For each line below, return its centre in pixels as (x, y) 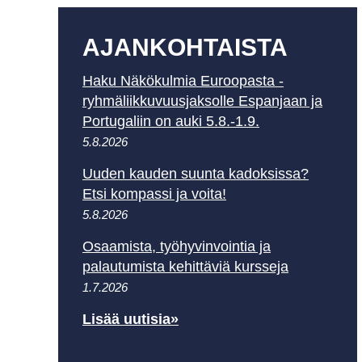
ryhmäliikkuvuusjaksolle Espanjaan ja (202, 101)
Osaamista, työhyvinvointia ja (177, 246)
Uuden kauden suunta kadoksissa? (196, 174)
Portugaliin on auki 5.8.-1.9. (171, 121)
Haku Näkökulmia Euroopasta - (183, 81)
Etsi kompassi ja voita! (154, 194)
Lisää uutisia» (130, 319)
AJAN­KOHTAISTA (185, 47)
